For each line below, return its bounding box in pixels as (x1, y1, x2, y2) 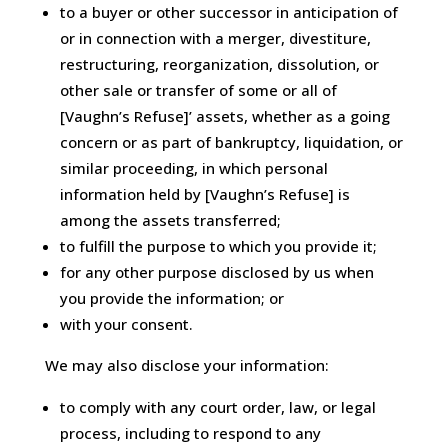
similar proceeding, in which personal (59, 158, 328, 179)
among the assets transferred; (59, 210, 281, 231)
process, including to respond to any (59, 423, 321, 444)
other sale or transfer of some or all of (59, 80, 337, 101)
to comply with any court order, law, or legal (59, 397, 376, 418)
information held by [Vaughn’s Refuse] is (59, 184, 350, 205)
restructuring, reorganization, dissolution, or (59, 54, 379, 75)
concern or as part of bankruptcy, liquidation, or (59, 132, 403, 153)
